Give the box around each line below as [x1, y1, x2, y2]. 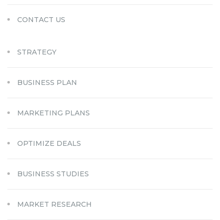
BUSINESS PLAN [17, 78, 77, 87]
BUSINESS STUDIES [17, 169, 89, 178]
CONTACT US [17, 15, 65, 24]
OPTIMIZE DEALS [17, 138, 81, 148]
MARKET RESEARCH [17, 199, 92, 209]
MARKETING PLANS [17, 108, 90, 117]
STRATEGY [17, 47, 56, 56]
